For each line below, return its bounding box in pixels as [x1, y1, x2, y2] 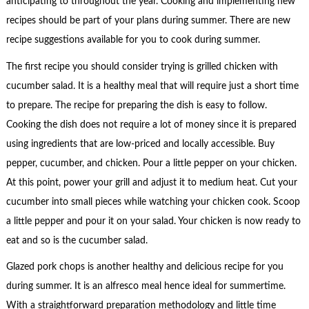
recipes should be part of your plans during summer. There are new [6, 16, 290, 26]
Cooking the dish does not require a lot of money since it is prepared [6, 119, 297, 130]
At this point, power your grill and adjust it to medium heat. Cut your [6, 177, 297, 188]
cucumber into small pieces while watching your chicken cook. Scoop [6, 197, 300, 207]
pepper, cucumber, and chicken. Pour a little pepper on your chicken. [6, 158, 297, 168]
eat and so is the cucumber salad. [6, 235, 148, 246]
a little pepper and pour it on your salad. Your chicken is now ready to [6, 216, 301, 226]
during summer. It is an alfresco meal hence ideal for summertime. [6, 281, 286, 292]
